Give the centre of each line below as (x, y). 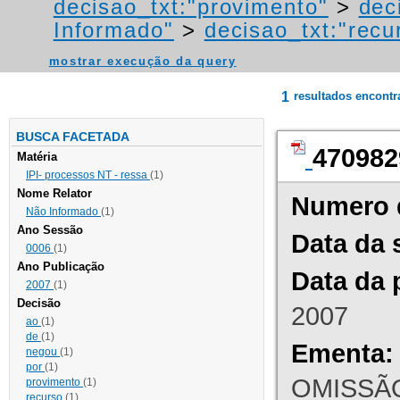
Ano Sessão (50, 230)
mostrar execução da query (142, 62)
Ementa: (342, 354)
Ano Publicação (61, 267)
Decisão (39, 304)
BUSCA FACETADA (73, 137)
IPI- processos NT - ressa (88, 175)
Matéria (37, 157)
